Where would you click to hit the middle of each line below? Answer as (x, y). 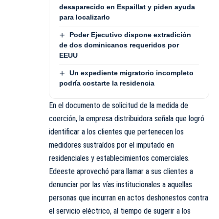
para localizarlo (85, 17)
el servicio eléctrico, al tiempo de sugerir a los (120, 211)
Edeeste (62, 172)
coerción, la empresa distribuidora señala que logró (127, 119)
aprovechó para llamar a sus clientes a (134, 172)
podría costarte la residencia (107, 83)
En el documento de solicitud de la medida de (119, 106)
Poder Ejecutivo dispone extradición (130, 34)
